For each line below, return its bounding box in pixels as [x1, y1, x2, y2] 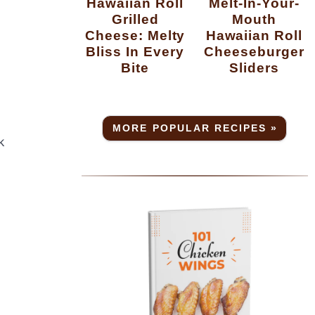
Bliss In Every [86, 44, 184, 60]
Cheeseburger [204, 44, 304, 60]
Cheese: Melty [84, 27, 186, 44]
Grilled [111, 11, 159, 27]
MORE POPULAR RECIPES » [112, 122, 278, 134]
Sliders [229, 60, 279, 76]
